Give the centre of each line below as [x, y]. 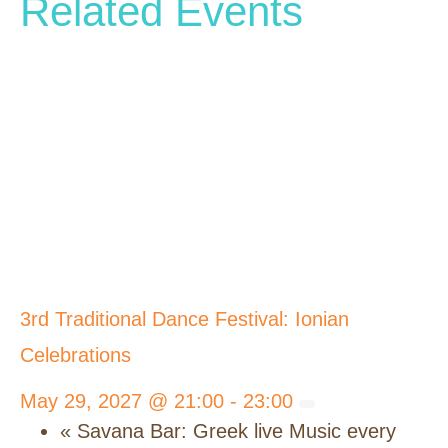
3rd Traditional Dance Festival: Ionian [184, 319]
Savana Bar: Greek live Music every [233, 431]
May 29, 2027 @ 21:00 [122, 401]
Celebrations [75, 355]
